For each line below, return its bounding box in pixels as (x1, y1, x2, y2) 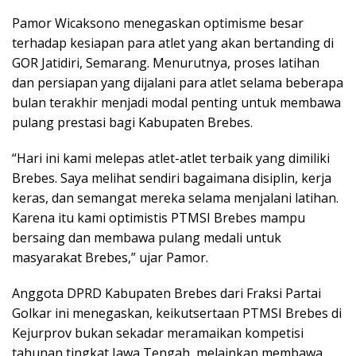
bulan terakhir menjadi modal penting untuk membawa (12, 93, 341, 111)
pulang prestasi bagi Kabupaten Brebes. (12, 113, 253, 131)
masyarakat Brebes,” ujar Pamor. (12, 248, 208, 266)
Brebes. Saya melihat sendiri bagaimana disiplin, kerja (12, 168, 331, 187)
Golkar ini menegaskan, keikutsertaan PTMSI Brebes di (12, 304, 342, 322)
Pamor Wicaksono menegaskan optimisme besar (12, 14, 304, 32)
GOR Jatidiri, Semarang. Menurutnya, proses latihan (12, 53, 319, 72)
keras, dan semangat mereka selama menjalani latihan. (12, 188, 339, 207)
